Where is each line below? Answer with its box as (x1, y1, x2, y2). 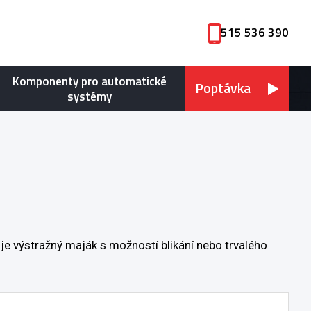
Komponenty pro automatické (12, 72, 167, 90)
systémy (67, 87, 112, 106)
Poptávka (195, 78, 251, 99)
